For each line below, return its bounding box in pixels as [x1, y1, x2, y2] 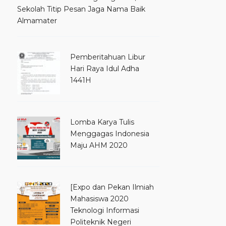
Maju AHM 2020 [70, 140, 128, 150]
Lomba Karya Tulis [70, 117, 134, 127]
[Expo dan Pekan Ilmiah [70, 183, 154, 192]
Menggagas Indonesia [70, 129, 149, 138]
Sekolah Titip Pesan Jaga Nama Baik [17, 4, 145, 14]
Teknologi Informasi [70, 206, 139, 215]
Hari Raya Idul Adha [70, 64, 139, 73]
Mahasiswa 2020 [70, 194, 129, 204]
